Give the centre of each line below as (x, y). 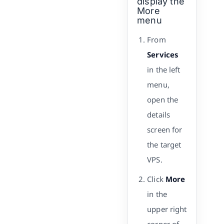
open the (162, 99)
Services (163, 54)
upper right (167, 209)
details (158, 114)
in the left (164, 69)
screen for (165, 129)
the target (164, 144)
